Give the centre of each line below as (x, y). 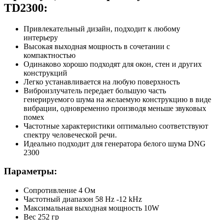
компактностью (50, 55)
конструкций (45, 73)
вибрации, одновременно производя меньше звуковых (115, 108)
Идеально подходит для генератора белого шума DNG (115, 143)
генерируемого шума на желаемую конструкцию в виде (117, 99)
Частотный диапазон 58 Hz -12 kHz (83, 199)
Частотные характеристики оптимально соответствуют (116, 126)
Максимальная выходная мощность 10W (91, 208)
